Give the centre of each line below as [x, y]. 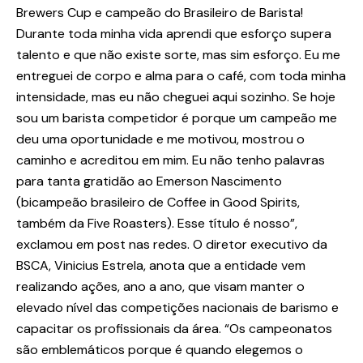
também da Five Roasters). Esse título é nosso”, [157, 224]
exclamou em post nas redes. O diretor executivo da [172, 245]
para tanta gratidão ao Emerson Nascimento [149, 181]
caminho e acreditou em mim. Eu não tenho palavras [171, 160]
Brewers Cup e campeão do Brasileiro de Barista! [160, 13]
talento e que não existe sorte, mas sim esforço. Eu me [178, 55]
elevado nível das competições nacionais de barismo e [177, 308]
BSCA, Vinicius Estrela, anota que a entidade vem [161, 266]
